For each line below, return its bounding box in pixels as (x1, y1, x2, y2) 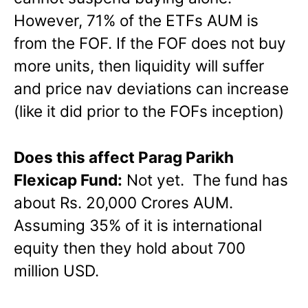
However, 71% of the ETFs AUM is (14, 11, 258, 30)
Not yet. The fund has (122, 170, 288, 190)
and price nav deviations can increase (14, 79, 289, 98)
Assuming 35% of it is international (14, 216, 262, 235)
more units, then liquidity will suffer (14, 56, 264, 76)
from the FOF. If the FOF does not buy (14, 34, 286, 53)
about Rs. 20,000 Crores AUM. (14, 193, 233, 212)
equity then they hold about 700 (14, 239, 245, 258)
